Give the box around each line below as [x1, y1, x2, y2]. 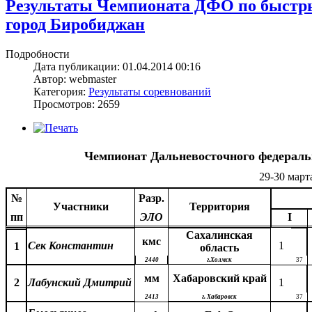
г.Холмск [207, 256, 232, 263]
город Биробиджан [6, 15, 145, 33]
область [200, 241, 239, 253]
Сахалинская [186, 228, 253, 241]
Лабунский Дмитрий [28, 276, 132, 288]
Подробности [6, 47, 70, 60]
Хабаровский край [172, 272, 267, 284]
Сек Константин [28, 239, 114, 251]
